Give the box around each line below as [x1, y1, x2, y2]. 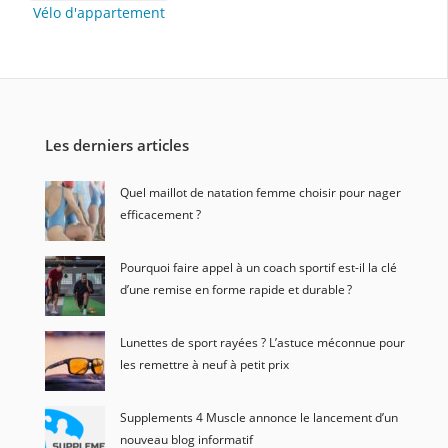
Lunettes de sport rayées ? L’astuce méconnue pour [119, 333, 405, 351]
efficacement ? [119, 205, 201, 223]
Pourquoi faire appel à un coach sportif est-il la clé [119, 258, 397, 276]
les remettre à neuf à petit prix [119, 355, 289, 373]
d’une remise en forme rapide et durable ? [119, 280, 352, 298]
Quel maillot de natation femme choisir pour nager [119, 183, 401, 201]
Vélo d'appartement [33, 2, 165, 22]
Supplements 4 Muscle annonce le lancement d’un [119, 408, 398, 426]
